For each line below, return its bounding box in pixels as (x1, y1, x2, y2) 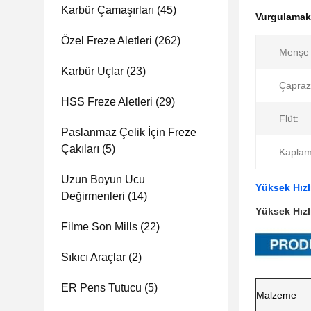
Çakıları (61, 143, 99, 155)
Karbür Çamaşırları (61, 4, 154, 16)
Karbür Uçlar (61, 65, 124, 77)
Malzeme (256, 289, 296, 301)
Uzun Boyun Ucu (61, 174, 145, 185)
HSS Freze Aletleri (61, 96, 153, 108)
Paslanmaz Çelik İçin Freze (61, 126, 196, 138)
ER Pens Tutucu (61, 282, 142, 294)
